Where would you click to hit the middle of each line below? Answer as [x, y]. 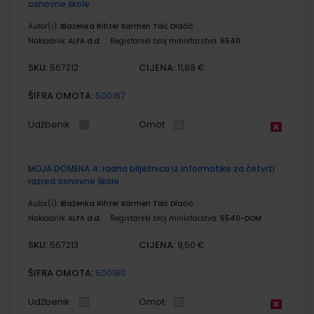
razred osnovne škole [74, 181]
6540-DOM [241, 218]
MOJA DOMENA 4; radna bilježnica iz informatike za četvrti [151, 168]
